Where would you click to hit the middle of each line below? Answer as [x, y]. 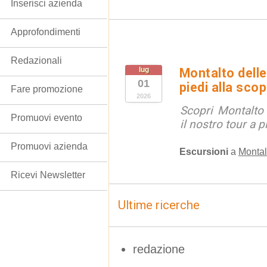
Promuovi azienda [49, 146]
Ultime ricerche [159, 205]
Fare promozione [47, 89]
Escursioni [204, 151]
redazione [159, 249]
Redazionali [36, 60]
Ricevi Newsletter [48, 175]
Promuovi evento [46, 118]
